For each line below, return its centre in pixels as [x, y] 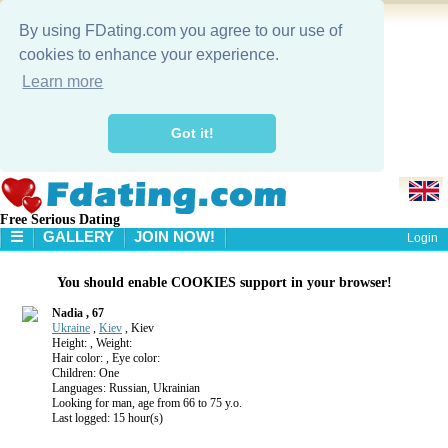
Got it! [192, 133]
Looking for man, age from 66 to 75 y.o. [147, 403]
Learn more [63, 82]
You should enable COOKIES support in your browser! [224, 282]
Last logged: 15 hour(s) [107, 418]
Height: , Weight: [92, 343]
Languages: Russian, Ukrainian [126, 388]
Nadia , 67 [78, 313]
